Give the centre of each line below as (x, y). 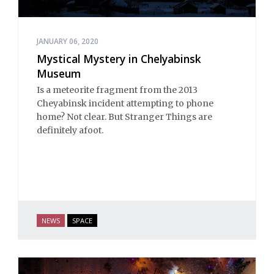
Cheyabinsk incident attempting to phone (125, 103)
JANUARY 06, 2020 (68, 42)
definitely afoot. (70, 130)
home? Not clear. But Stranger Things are (124, 117)
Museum (59, 74)
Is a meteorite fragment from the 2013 (117, 90)
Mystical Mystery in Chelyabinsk (119, 59)
